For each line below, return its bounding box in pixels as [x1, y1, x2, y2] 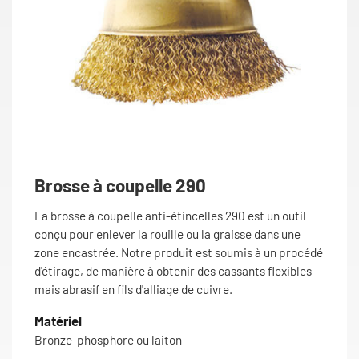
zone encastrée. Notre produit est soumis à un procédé [34, 245, 323, 260]
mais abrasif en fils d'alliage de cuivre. [34, 282, 232, 297]
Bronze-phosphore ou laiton [34, 333, 182, 348]
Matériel [34, 313, 82, 329]
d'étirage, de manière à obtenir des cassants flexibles [34, 264, 312, 279]
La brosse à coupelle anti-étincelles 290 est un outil [34, 208, 306, 224]
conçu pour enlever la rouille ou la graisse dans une [34, 227, 301, 242]
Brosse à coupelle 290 [34, 175, 206, 196]
